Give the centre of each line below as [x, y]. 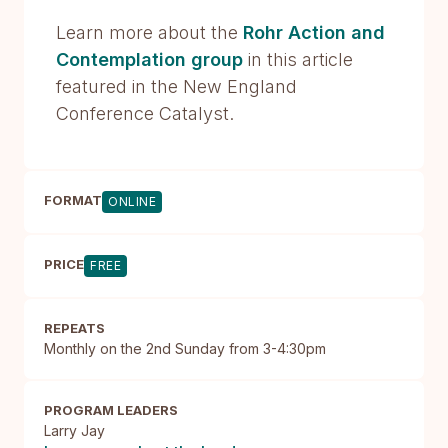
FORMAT [73, 200]
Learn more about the [149, 32]
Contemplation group [149, 59]
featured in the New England [176, 86]
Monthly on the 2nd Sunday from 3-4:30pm [185, 348]
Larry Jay [74, 430]
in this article [298, 59]
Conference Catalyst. [145, 113]
